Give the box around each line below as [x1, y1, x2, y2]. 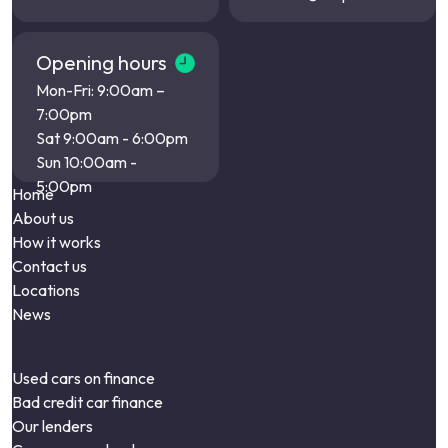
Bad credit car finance [12, 392, 163, 413]
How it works [12, 232, 101, 253]
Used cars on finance [12, 368, 155, 389]
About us [12, 208, 74, 229]
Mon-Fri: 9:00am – [36, 80, 165, 101]
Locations [12, 280, 80, 301]
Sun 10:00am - [36, 152, 137, 173]
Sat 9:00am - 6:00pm [36, 128, 188, 149]
